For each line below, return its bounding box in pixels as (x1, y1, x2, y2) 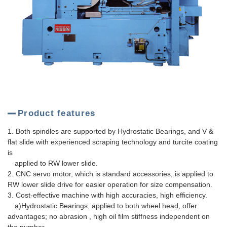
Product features (18, 108, 96, 118)
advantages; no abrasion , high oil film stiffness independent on (8, 212, 210, 220)
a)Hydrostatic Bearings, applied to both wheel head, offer (8, 202, 197, 210)
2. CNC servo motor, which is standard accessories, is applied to (8, 170, 213, 178)
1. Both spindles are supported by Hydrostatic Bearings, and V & (8, 127, 213, 135)
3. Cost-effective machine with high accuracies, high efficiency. (8, 191, 207, 199)
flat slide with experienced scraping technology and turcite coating (8, 138, 218, 146)
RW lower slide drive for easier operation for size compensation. (8, 180, 212, 188)
